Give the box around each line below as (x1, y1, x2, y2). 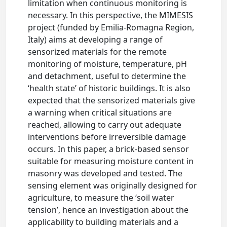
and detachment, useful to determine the (28, 70, 186, 82)
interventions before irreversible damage (28, 131, 186, 143)
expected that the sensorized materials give (28, 95, 196, 106)
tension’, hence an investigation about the (28, 204, 189, 216)
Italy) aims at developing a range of (28, 34, 163, 46)
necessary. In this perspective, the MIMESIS (28, 10, 194, 21)
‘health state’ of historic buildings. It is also (28, 83, 191, 94)
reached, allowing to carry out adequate (28, 119, 182, 131)
